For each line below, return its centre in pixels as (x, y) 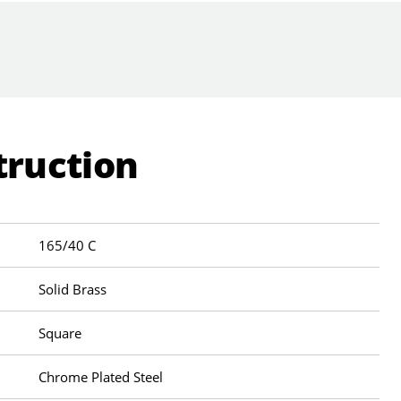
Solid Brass (73, 289)
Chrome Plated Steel (101, 376)
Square (60, 333)
